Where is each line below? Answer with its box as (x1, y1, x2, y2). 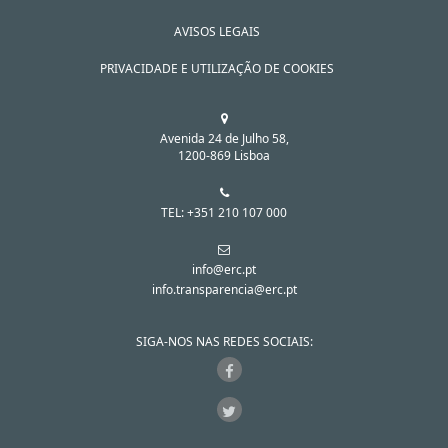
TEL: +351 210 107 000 (161, 204, 287, 221)
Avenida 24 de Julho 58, (159, 130, 289, 147)
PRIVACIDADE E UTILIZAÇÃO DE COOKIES (99, 60, 334, 77)
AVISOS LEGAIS (173, 23, 260, 40)
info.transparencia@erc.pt (151, 281, 297, 298)
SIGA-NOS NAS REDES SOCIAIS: (135, 333, 313, 350)
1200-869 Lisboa (178, 147, 270, 164)
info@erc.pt (192, 261, 256, 278)
